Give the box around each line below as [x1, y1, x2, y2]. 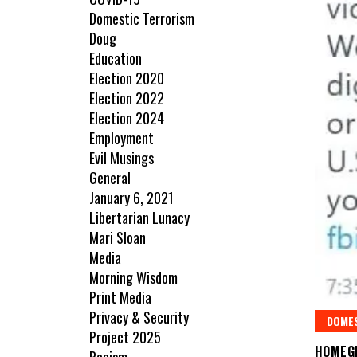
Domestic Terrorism [89, 8, 194, 29]
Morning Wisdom [89, 267, 178, 288]
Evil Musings [89, 147, 154, 169]
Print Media [89, 287, 151, 308]
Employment [89, 127, 154, 149]
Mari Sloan [89, 227, 146, 249]
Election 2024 [89, 108, 164, 129]
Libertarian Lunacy [89, 207, 190, 229]
